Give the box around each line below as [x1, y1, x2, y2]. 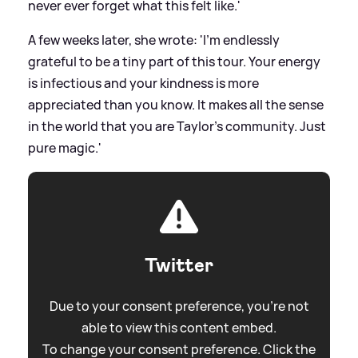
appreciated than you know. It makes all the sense [28, 96, 324, 114]
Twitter [145, 253, 213, 279]
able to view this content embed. [82, 319, 276, 337]
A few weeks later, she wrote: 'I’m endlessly [28, 31, 280, 50]
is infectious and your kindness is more [28, 74, 259, 93]
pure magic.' [28, 139, 101, 157]
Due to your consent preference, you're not [49, 297, 309, 316]
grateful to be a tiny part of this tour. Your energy [28, 53, 320, 71]
